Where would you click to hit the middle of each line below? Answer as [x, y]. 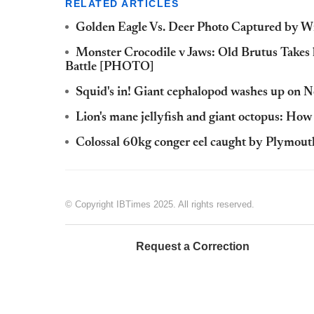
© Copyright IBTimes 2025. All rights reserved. [160, 205]
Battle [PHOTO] [110, 68]
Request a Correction [193, 247]
